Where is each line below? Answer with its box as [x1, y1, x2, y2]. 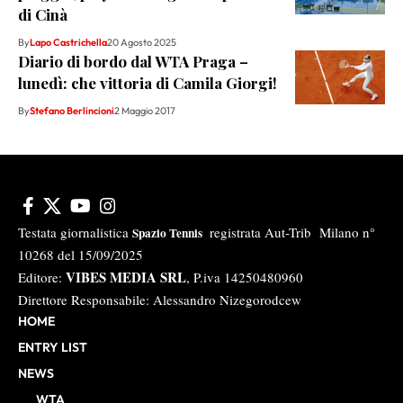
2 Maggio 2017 [114, 104, 175, 118]
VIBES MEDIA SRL [62, 267, 186, 288]
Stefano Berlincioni [30, 104, 114, 118]
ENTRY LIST [18, 339, 87, 356]
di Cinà [18, 4, 67, 25]
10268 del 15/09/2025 [18, 246, 148, 264]
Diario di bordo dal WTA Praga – [18, 51, 248, 72]
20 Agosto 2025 [107, 36, 176, 49]
